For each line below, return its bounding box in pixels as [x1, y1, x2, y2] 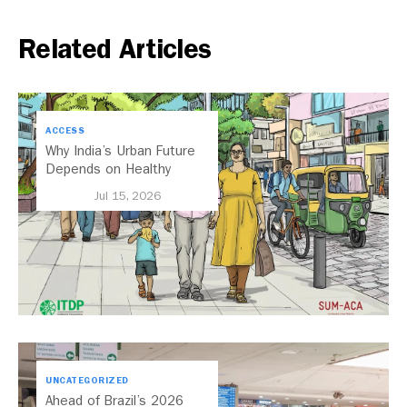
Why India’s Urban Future [45, 143, 195, 160]
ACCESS [45, 125, 84, 137]
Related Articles [18, 33, 212, 66]
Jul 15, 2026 [94, 189, 161, 203]
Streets [45, 179, 93, 196]
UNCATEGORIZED [45, 374, 129, 386]
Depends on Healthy [45, 161, 171, 178]
